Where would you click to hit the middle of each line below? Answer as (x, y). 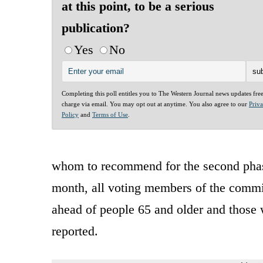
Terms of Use (110, 114)
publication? (96, 28)
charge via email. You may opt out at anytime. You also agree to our (155, 104)
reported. (75, 231)
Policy (70, 114)
